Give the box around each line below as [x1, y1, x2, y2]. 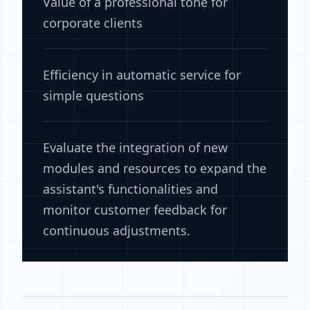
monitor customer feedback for [43, 201, 227, 218]
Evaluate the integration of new [43, 139, 228, 156]
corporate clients [43, 15, 143, 31]
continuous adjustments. [43, 222, 190, 239]
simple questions [43, 87, 144, 104]
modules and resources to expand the [43, 160, 266, 176]
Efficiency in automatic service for [43, 66, 241, 83]
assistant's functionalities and [43, 181, 218, 197]
